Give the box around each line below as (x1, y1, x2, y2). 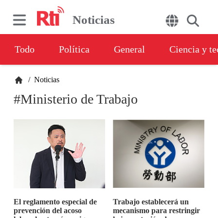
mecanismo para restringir (112, 206, 200, 215)
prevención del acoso (14, 206, 82, 215)
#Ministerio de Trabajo (14, 91, 138, 107)
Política (59, 44, 90, 54)
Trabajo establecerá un (112, 198, 189, 206)
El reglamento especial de (14, 198, 97, 206)
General (114, 44, 145, 54)
